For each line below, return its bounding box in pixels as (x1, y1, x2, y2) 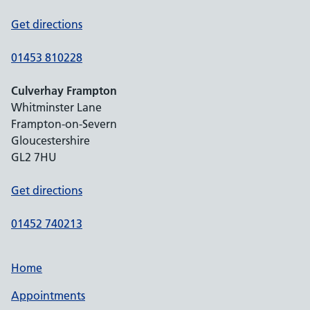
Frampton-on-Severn (11, 117, 117, 131)
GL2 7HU (11, 150, 57, 164)
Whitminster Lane (11, 100, 102, 114)
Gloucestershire (11, 134, 90, 147)
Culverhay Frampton (11, 84, 117, 98)
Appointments (11, 289, 85, 302)
